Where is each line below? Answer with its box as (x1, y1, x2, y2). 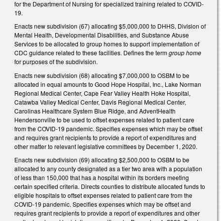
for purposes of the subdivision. (14, 57, 98, 66)
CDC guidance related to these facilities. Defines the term (14, 48, 169, 57)
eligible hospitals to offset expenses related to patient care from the (14, 191, 192, 200)
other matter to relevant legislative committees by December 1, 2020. (14, 142, 197, 150)
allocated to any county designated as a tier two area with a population (14, 164, 202, 173)
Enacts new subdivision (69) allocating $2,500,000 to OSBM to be (14, 155, 189, 164)
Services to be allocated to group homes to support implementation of (14, 39, 199, 48)
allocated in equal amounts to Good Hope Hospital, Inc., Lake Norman (14, 79, 201, 88)
